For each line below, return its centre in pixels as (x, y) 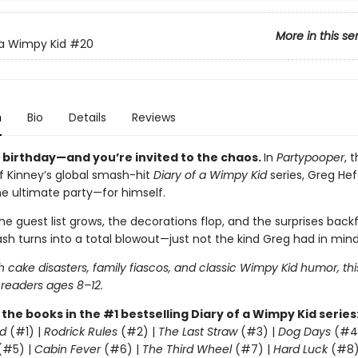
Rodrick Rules (80, 332)
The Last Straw (197, 332)
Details (87, 117)
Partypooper (310, 157)
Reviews (153, 117)
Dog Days (304, 332)
